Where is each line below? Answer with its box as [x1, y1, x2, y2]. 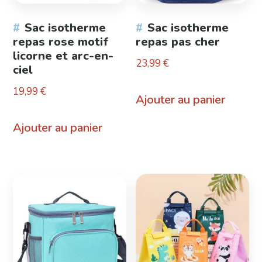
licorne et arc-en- [13, 48, 114, 64]
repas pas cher [136, 34, 220, 50]
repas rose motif [13, 34, 109, 50]
